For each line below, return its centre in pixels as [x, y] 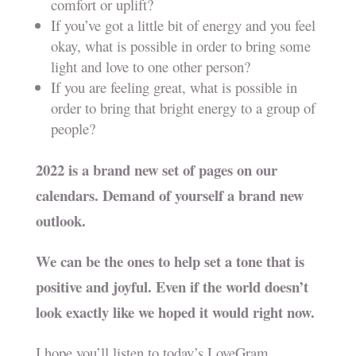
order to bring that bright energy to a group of [183, 108]
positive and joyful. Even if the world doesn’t [172, 287]
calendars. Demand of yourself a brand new [169, 195]
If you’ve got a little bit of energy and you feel [183, 25]
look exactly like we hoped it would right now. [175, 312]
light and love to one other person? [150, 67]
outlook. [60, 221]
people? [73, 129]
